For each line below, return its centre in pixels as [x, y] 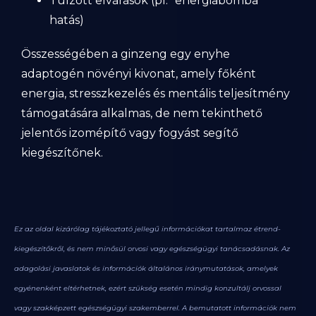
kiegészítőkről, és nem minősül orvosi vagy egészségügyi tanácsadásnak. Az [152, 249]
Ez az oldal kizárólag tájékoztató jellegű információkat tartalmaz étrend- [147, 229]
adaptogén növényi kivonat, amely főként [139, 74]
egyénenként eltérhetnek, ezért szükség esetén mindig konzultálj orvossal [148, 288]
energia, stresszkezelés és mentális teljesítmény [156, 93]
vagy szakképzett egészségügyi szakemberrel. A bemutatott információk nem [155, 308]
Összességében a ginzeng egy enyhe [126, 54]
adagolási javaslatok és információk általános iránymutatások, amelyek [146, 268]
